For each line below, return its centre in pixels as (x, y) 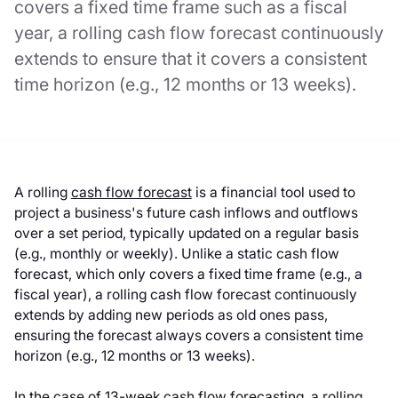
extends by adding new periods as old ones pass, (171, 315)
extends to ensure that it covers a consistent (190, 58)
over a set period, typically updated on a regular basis (186, 234)
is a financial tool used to (273, 193)
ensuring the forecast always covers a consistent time (188, 336)
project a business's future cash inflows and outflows (186, 213)
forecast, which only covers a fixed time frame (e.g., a (188, 275)
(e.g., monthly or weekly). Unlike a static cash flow (176, 254)
